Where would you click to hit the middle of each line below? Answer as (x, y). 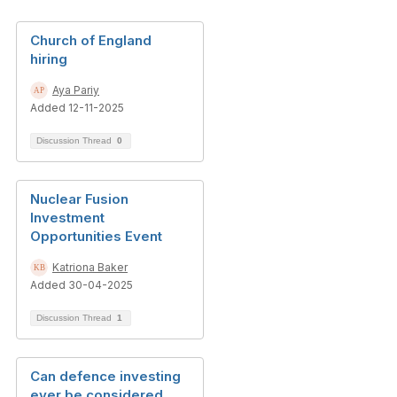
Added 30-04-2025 (82, 285)
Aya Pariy (76, 90)
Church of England (91, 40)
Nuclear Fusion (79, 199)
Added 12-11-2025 (77, 108)
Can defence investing (105, 376)
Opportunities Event (96, 236)
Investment (67, 218)
